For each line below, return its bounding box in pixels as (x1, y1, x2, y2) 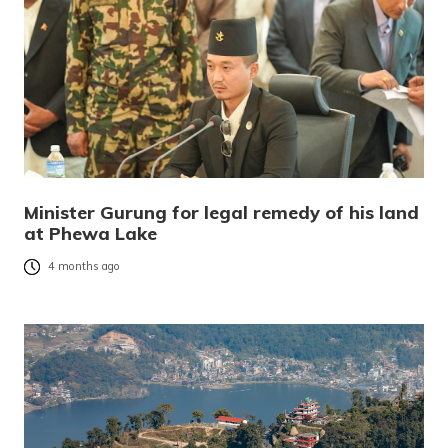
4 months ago (48, 259, 120, 274)
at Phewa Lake (24, 221, 157, 245)
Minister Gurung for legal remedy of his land (24, 200, 419, 224)
